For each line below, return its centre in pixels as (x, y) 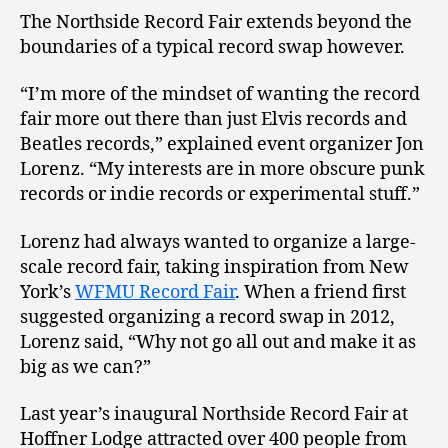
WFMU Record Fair (155, 292)
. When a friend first (320, 292)
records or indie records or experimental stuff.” (220, 195)
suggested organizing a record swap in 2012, (207, 317)
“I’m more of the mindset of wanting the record (220, 95)
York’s (47, 292)
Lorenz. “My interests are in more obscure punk (222, 170)
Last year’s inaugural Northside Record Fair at (214, 415)
